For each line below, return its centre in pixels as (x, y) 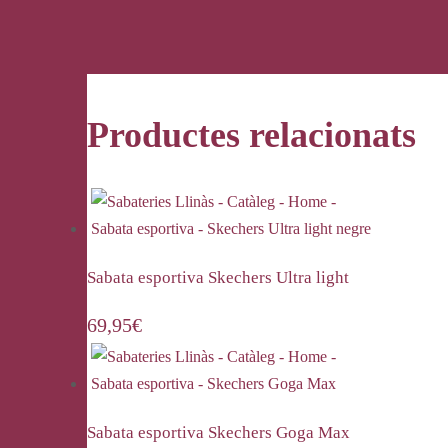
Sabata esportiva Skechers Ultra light (218, 278)
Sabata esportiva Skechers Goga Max (218, 433)
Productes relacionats (251, 135)
